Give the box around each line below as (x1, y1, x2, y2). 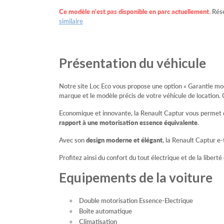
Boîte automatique (79, 206, 132, 216)
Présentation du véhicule (59, 55, 206, 71)
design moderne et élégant (86, 135, 162, 145)
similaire (59, 16, 83, 26)
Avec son (59, 135, 86, 145)
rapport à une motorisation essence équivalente (59, 117, 197, 127)
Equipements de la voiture (59, 169, 212, 186)
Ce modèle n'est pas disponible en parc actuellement (59, 6, 209, 16)
